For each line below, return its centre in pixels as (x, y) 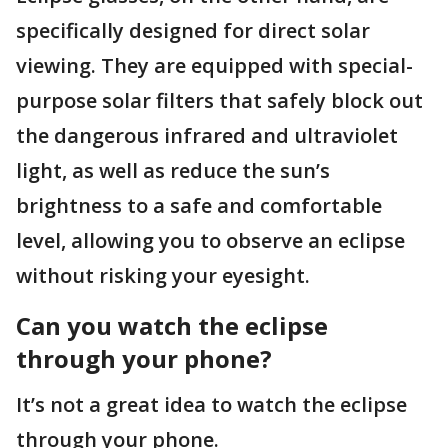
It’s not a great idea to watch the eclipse (211, 405)
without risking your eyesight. (163, 276)
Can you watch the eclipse (172, 326)
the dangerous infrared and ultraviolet (207, 136)
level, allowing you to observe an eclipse (210, 241)
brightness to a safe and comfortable (199, 206)
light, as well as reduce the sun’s (173, 171)
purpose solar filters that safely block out (219, 101)
